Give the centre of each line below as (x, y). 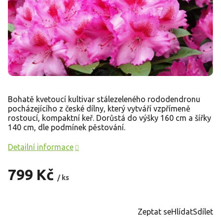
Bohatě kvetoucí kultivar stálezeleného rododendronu (104, 99)
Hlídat (182, 211)
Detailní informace (41, 147)
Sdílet (203, 211)
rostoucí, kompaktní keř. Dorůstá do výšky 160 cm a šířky (110, 118)
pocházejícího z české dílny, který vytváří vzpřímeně (99, 108)
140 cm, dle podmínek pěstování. (67, 127)
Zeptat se (154, 211)
